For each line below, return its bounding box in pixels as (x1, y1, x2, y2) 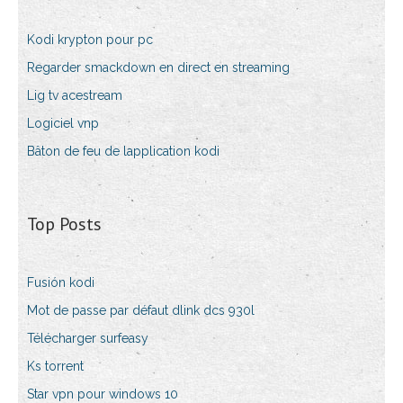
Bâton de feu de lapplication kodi (27, 144, 219, 159)
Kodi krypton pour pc (27, 32, 153, 48)
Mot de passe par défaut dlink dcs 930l (27, 303, 255, 318)
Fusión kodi (27, 275, 94, 291)
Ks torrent (27, 359, 84, 374)
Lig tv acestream (27, 88, 122, 103)
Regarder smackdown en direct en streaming (27, 60, 290, 76)
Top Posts (27, 212, 102, 237)
